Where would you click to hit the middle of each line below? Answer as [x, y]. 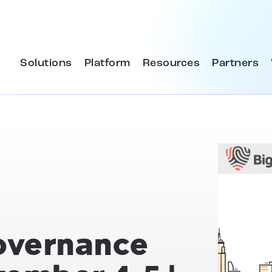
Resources [171, 63]
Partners [235, 63]
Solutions [46, 63]
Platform [107, 63]
